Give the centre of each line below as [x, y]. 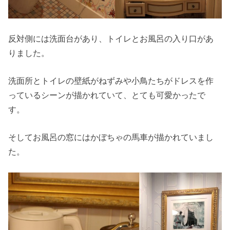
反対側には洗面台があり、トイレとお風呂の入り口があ [111, 38]
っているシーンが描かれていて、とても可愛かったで [107, 95]
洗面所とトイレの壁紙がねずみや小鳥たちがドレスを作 [111, 81]
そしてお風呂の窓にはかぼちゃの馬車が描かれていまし [111, 137]
